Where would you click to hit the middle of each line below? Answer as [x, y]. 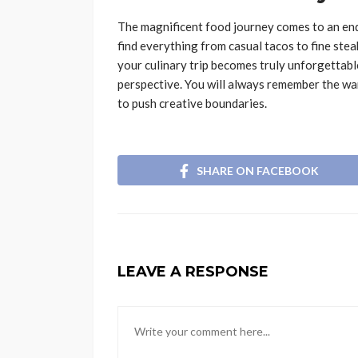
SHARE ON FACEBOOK [258, 170]
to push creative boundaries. [192, 103]
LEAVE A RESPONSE [193, 271]
